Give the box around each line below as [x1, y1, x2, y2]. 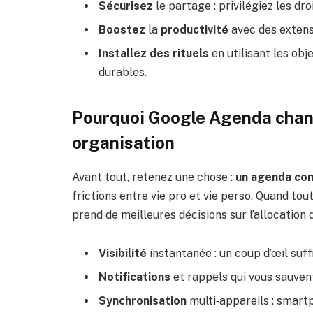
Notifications [99, 270, 170, 284]
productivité [161, 23, 228, 37]
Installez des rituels [99, 47, 209, 61]
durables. [99, 66, 147, 80]
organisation [72, 132, 175, 152]
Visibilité [99, 247, 147, 261]
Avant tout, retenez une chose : [72, 170, 235, 184]
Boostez [99, 23, 145, 37]
